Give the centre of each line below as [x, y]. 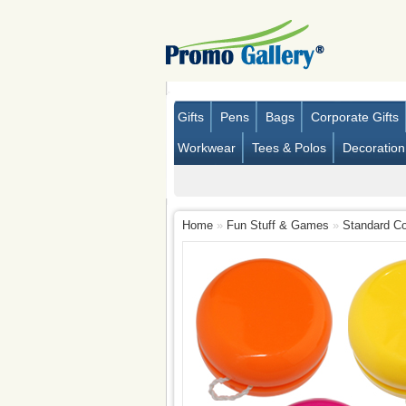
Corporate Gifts [354, 117]
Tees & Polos [289, 148]
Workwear [206, 148]
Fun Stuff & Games [277, 225]
